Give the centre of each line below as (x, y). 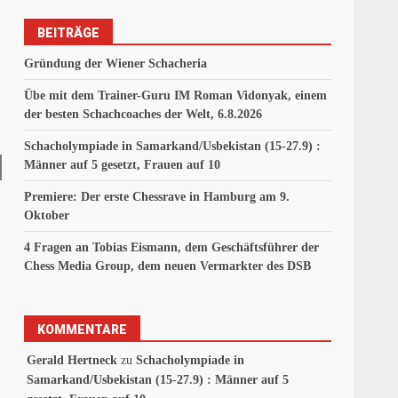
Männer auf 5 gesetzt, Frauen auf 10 (123, 165)
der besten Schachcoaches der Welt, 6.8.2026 (143, 115)
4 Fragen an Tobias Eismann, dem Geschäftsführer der (172, 248)
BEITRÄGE (69, 33)
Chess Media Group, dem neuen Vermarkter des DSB (168, 267)
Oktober (47, 216)
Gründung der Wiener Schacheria (116, 64)
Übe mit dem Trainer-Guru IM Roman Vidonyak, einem (176, 96)
